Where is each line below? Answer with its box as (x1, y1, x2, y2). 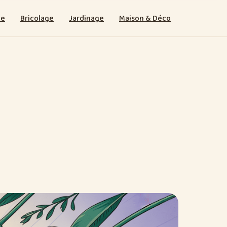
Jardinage (69, 12, 104, 25)
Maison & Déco (119, 12, 171, 25)
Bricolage (20, 12, 54, 25)
